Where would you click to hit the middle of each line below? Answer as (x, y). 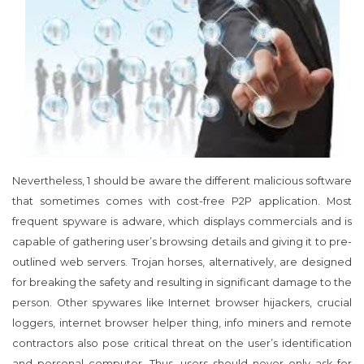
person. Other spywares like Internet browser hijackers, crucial (182, 303)
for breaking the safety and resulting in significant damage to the (182, 283)
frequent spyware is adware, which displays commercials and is (182, 222)
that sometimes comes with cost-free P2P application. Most (182, 201)
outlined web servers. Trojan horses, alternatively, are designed (182, 262)
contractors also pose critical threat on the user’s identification (182, 344)
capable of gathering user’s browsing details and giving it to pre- (182, 242)
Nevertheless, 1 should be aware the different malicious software (182, 181)
